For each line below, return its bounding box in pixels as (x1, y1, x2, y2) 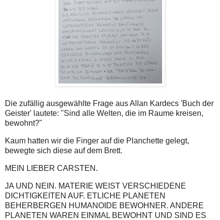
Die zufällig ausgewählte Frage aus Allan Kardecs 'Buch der (5, 99, 214, 108)
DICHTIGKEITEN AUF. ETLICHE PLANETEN (5, 191, 165, 200)
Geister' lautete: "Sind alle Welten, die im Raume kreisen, (5, 109, 203, 118)
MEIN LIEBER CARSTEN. (5, 164, 98, 172)
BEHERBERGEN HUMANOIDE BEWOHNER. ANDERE (5, 201, 204, 210)
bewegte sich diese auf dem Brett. (5, 146, 122, 155)
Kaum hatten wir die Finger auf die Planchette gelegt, (5, 136, 189, 145)
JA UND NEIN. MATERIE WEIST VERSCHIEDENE (5, 181, 186, 190)
